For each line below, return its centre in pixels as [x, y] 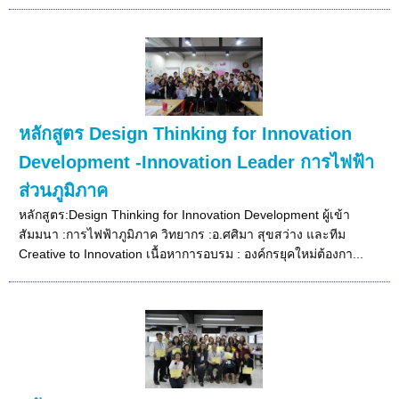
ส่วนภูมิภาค [64, 190]
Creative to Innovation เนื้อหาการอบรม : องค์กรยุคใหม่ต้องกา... [191, 253]
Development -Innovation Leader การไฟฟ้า [197, 162]
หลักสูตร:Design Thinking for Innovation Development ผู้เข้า [185, 214]
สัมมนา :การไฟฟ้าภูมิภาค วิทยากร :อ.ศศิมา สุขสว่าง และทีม [183, 234]
